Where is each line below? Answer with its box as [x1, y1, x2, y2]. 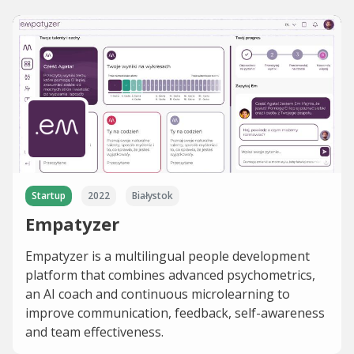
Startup [32, 189, 66, 203]
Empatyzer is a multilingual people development [25, 247, 310, 265]
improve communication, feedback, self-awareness [25, 304, 325, 322]
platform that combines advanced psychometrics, [25, 266, 315, 284]
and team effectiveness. [25, 323, 164, 341]
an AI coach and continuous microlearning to [25, 285, 290, 303]
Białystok [132, 189, 173, 203]
